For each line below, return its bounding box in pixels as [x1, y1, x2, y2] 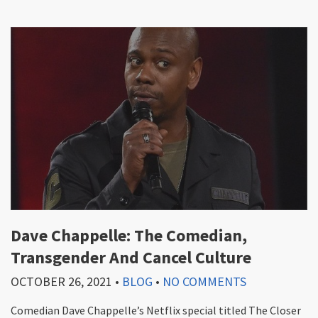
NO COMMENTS [163, 273, 246, 290]
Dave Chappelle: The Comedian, [11, 224, 247, 247]
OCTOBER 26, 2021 [11, 273, 112, 290]
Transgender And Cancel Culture [11, 246, 251, 269]
